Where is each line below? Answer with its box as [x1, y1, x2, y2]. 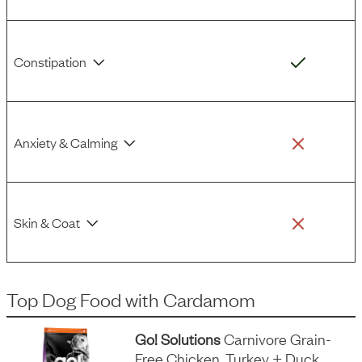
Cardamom [163, 287, 255, 311]
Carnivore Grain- [221, 329, 332, 348]
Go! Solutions [135, 329, 221, 348]
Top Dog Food [6, 287, 121, 311]
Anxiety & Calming [14, 133, 117, 151]
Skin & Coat [14, 213, 80, 231]
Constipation [14, 52, 86, 70]
